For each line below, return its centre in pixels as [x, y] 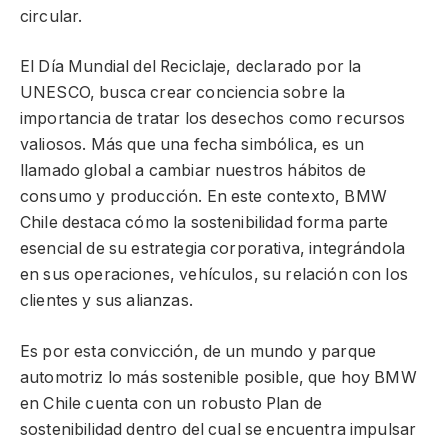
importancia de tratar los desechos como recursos [213, 119]
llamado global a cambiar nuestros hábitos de [193, 171]
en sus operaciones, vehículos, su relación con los [214, 275]
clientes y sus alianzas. [106, 301]
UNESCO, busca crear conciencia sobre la [183, 93]
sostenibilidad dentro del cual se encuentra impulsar [218, 429]
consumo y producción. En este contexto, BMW [203, 197]
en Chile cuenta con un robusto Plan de [171, 403]
